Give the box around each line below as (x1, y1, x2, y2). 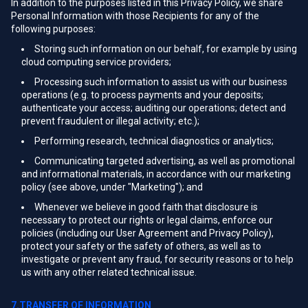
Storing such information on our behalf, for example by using (34, 43, 297, 54)
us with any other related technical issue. (21, 267, 197, 278)
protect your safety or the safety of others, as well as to (21, 241, 261, 252)
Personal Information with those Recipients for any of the (11, 10, 259, 21)
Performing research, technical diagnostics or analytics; (34, 135, 274, 146)
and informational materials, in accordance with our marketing (21, 168, 291, 179)
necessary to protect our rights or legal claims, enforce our (21, 214, 273, 225)
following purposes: (11, 23, 96, 34)
